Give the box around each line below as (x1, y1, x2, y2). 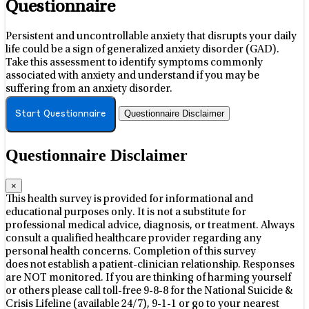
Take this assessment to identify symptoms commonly (6, 57, 263, 69)
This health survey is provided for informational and (6, 194, 253, 206)
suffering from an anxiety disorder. (6, 83, 172, 95)
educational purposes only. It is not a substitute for (6, 207, 246, 219)
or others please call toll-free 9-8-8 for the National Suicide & (6, 286, 292, 297)
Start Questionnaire (15, 110, 106, 119)
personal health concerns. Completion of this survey (6, 246, 256, 258)
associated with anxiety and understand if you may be (6, 70, 259, 82)
